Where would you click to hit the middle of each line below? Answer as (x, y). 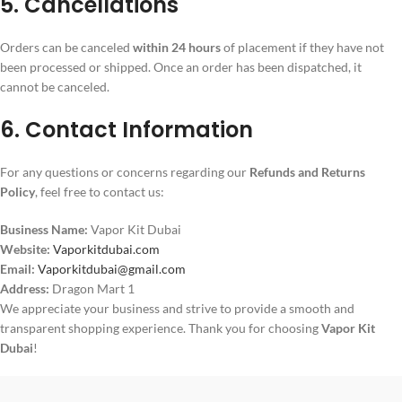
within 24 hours (177, 47)
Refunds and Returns (307, 172)
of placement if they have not (302, 47)
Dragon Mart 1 (92, 288)
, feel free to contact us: (100, 192)
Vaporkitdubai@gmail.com (112, 269)
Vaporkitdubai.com (106, 249)
